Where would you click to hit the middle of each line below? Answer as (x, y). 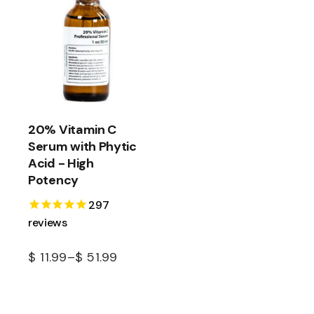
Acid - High (61, 164)
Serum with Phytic (82, 147)
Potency (53, 180)
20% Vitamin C (73, 130)
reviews (48, 223)
